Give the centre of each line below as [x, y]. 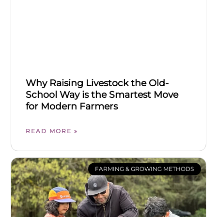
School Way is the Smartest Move [102, 94]
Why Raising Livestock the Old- [97, 83]
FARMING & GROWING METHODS [145, 169]
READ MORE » [52, 131]
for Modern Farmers [72, 106]
